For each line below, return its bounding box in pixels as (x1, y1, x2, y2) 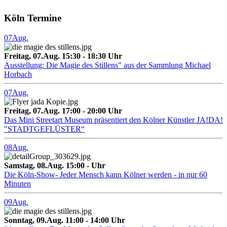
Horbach (4, 69, 32, 79)
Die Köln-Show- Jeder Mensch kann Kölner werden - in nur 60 (4, 170, 207, 179)
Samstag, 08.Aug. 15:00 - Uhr (4, 161, 105, 170)
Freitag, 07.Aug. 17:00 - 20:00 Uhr (4, 106, 122, 115)
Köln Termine (4, 13, 61, 24)
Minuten (4, 179, 31, 188)
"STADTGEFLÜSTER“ (4, 124, 85, 133)
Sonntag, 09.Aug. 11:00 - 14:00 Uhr (4, 215, 125, 224)
